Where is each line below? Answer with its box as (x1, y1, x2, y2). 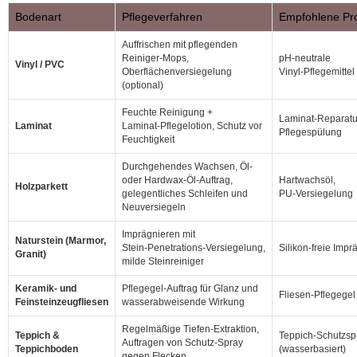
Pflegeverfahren (122, 10, 202, 23)
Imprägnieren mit (122, 229, 195, 240)
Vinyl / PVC (15, 59, 65, 70)
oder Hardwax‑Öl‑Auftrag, (122, 175, 233, 186)
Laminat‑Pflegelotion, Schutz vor (122, 120, 262, 131)
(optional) (122, 80, 163, 91)
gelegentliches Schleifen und (122, 188, 248, 199)
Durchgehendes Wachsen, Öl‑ (122, 161, 253, 172)
